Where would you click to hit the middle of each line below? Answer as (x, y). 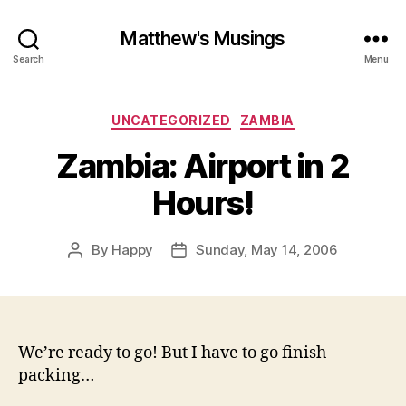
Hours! (203, 203)
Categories (242, 116)
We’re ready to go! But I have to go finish (172, 353)
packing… (56, 375)
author (96, 270)
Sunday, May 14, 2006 (267, 249)
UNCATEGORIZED (171, 120)
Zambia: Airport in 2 (203, 165)
